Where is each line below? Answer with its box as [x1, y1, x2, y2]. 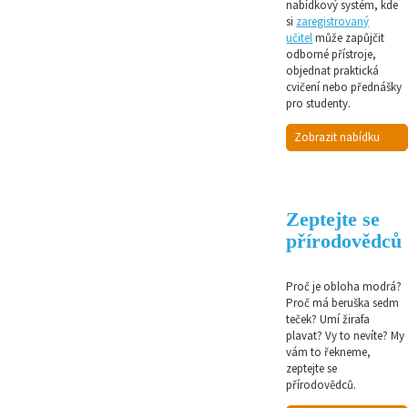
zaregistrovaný [296, 14, 370, 30]
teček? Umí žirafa [286, 311, 371, 328]
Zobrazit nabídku [294, 129, 381, 146]
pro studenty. [286, 96, 352, 112]
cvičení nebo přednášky [286, 79, 403, 96]
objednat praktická [286, 63, 380, 79]
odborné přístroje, [286, 46, 377, 63]
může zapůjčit [312, 30, 385, 46]
